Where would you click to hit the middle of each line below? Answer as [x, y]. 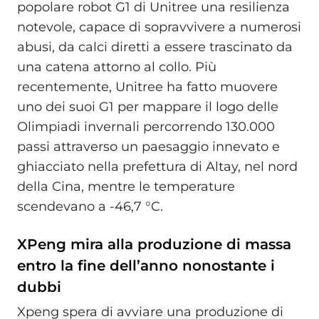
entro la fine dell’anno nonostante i [146, 265]
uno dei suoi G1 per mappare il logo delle [148, 106]
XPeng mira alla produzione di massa [154, 244]
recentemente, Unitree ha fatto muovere [147, 87]
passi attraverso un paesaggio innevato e [148, 146]
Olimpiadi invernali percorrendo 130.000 [146, 126]
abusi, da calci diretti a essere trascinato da [155, 47]
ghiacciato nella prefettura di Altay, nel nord [157, 166]
